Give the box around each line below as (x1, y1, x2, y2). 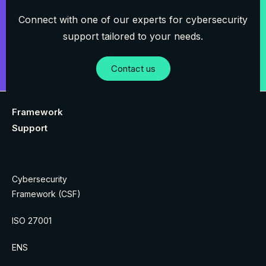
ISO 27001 (12, 216, 52, 226)
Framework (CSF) (12, 189, 81, 199)
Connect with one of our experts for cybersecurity (18, 14, 248, 26)
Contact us (110, 63, 156, 75)
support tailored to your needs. (63, 30, 203, 43)
